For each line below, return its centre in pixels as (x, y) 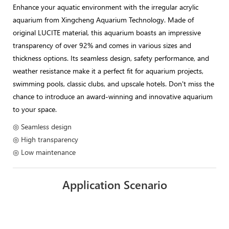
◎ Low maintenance (44, 152)
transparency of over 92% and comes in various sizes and (102, 45)
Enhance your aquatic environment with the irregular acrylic (106, 7)
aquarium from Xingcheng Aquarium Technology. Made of (103, 19)
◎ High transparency (45, 139)
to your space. (35, 109)
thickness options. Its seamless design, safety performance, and (111, 58)
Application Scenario (114, 184)
